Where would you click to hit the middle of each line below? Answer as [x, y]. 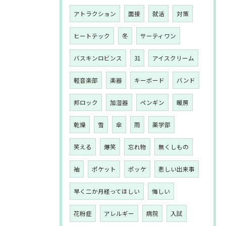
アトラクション [95, 14]
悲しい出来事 [177, 169]
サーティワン [158, 36]
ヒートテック [92, 36]
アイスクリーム [173, 58]
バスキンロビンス [98, 58]
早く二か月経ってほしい [107, 191]
